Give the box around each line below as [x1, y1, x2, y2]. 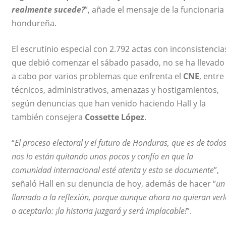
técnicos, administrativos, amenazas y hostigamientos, [12, 84, 219, 96]
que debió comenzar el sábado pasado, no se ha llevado [12, 57, 224, 69]
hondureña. [12, 18, 56, 29]
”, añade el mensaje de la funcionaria [85, 4, 224, 16]
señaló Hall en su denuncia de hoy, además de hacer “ [12, 178, 216, 190]
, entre [199, 71, 224, 82]
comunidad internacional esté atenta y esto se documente [12, 164, 214, 176]
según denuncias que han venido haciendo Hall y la [12, 98, 206, 109]
